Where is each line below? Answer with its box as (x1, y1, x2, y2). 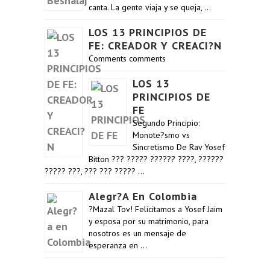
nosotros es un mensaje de (89, 228, 186, 239)
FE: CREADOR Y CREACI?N (89, 39, 222, 52)
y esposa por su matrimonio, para (89, 216, 209, 227)
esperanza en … (89, 240, 147, 251)
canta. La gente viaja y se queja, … (89, 2, 211, 13)
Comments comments (89, 53, 166, 64)
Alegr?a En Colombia (89, 189, 197, 203)
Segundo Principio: (133, 118, 199, 128)
